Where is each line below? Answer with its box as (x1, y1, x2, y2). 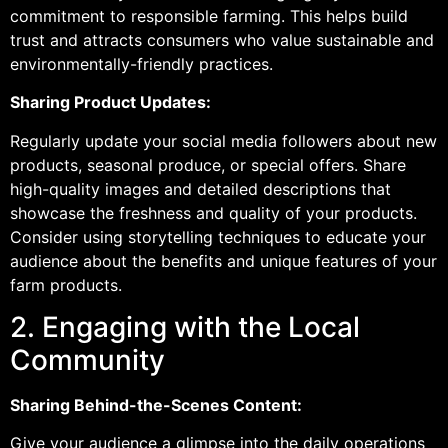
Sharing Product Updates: (10, 92, 211, 113)
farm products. (10, 274, 122, 295)
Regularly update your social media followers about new (10, 130, 437, 151)
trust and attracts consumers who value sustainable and (10, 29, 434, 50)
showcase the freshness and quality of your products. (10, 202, 417, 223)
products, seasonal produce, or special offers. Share (10, 154, 406, 175)
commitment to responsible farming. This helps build (10, 5, 408, 26)
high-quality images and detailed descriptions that (10, 178, 391, 199)
